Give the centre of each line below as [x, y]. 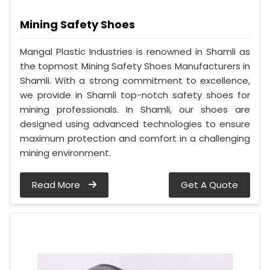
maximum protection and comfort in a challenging [135, 138]
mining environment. [65, 152]
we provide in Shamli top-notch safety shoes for [135, 95]
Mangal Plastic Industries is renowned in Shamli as [135, 51]
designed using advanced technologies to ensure [135, 124]
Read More [57, 184]
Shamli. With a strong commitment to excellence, [135, 80]
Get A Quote [209, 184]
